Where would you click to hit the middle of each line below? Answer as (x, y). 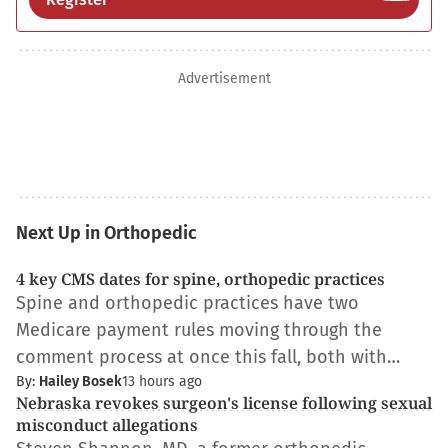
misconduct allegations (109, 425)
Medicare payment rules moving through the (199, 330)
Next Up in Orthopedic (106, 233)
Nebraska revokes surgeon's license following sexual (224, 403)
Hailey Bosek (80, 381)
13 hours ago (162, 381)
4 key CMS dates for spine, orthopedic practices (200, 279)
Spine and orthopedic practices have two (187, 303)
